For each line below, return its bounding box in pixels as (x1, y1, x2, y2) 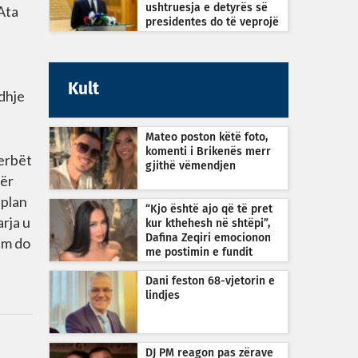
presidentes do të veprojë (145, 17, 279, 28)
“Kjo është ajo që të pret (145, 204, 272, 215)
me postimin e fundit (145, 247, 253, 258)
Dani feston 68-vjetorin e (145, 276, 275, 287)
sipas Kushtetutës (145, 31, 238, 42)
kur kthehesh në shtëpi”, (145, 218, 270, 229)
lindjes (145, 290, 180, 301)
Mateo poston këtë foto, (145, 132, 268, 143)
